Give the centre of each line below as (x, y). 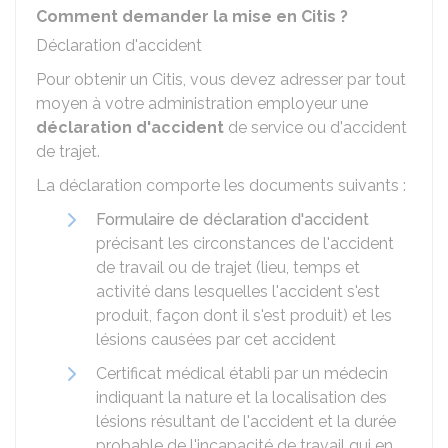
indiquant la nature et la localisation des (241, 397)
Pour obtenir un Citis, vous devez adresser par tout (221, 79)
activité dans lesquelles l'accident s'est (238, 291)
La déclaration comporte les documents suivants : (221, 185)
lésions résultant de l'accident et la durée (246, 421)
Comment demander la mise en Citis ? (192, 16)
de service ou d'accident (315, 127)
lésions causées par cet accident (216, 339)
